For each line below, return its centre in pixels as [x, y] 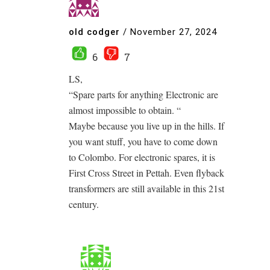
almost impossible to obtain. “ [125, 110]
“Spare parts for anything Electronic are [143, 94]
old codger [94, 32]
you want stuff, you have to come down [143, 141]
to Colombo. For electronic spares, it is [142, 157]
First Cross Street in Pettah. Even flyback [146, 173]
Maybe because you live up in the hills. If [146, 126]
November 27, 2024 [174, 32]
